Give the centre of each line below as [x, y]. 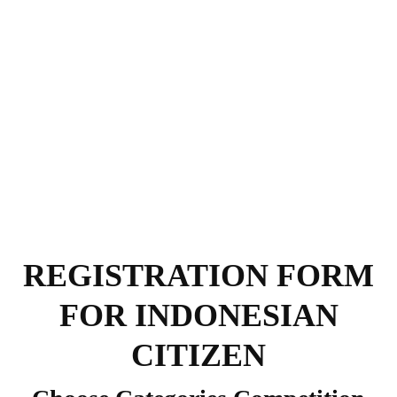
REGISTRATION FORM [198, 275]
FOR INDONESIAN [198, 315]
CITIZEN [198, 355]
